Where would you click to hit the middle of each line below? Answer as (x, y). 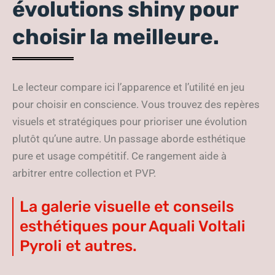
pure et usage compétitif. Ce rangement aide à (119, 156)
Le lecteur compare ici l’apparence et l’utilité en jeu (128, 87)
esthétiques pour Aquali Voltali (133, 226)
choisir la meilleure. (116, 37)
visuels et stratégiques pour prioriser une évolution (130, 122)
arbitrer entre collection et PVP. (84, 173)
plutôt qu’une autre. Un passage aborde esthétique (129, 139)
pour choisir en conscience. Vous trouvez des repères (136, 104)
